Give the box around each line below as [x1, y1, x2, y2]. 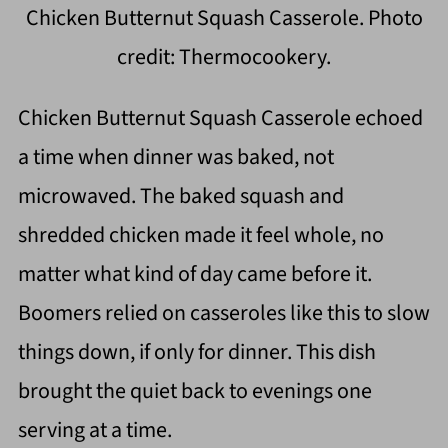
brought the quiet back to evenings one [17, 375, 372, 408]
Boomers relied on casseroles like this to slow [17, 297, 430, 330]
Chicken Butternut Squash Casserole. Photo [25, 2, 423, 35]
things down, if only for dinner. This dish [17, 336, 376, 369]
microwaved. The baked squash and [17, 180, 344, 213]
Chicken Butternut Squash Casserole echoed [17, 102, 423, 135]
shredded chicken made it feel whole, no [17, 219, 384, 252]
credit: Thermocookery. [117, 41, 331, 74]
